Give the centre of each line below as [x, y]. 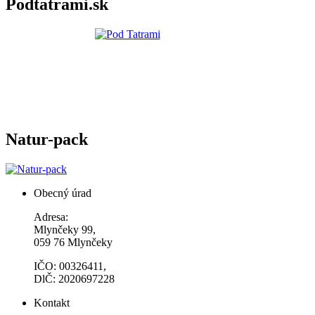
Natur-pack [47, 139]
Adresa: [51, 217]
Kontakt [52, 302]
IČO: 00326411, [70, 266]
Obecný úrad [63, 193]
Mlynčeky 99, [65, 229]
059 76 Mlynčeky [73, 242]
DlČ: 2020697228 [74, 278]
